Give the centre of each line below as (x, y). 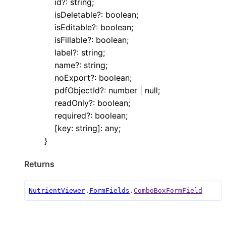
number (123, 90)
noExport (72, 77)
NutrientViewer (57, 191)
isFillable (71, 40)
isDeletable (76, 14)
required (70, 115)
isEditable (73, 27)
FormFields (109, 191)
